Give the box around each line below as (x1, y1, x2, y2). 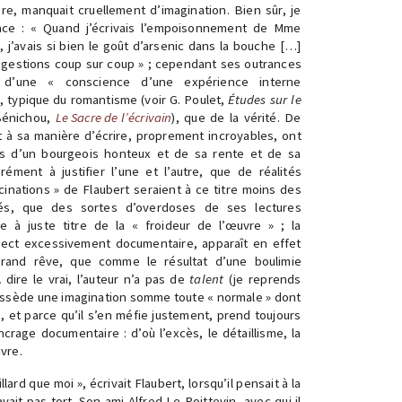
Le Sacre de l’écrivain (55, 109, 172, 126)
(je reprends (223, 271, 301, 287)
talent (189, 271, 224, 287)
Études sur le (228, 92, 301, 108)
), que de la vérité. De (171, 109, 301, 126)
